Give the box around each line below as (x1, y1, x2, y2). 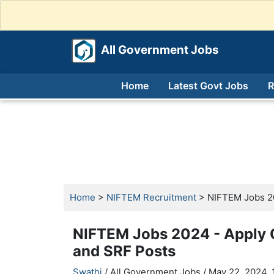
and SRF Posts (73, 242, 176, 260)
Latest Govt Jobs (168, 80, 248, 92)
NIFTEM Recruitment (106, 191, 196, 203)
